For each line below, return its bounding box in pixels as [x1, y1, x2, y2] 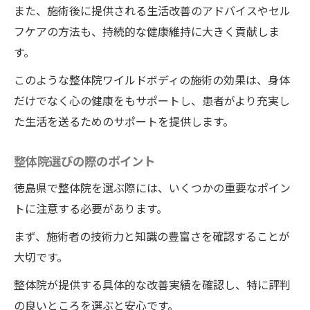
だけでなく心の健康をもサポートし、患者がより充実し [14, 92, 290, 109]
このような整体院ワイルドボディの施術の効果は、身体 [14, 71, 290, 88]
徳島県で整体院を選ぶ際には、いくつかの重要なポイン [14, 179, 291, 196]
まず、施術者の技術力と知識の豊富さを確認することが [14, 228, 290, 244]
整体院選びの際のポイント [14, 152, 155, 170]
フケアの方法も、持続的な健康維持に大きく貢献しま [14, 23, 280, 39]
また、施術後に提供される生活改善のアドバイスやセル [14, 2, 291, 19]
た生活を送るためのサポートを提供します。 [14, 113, 234, 129]
